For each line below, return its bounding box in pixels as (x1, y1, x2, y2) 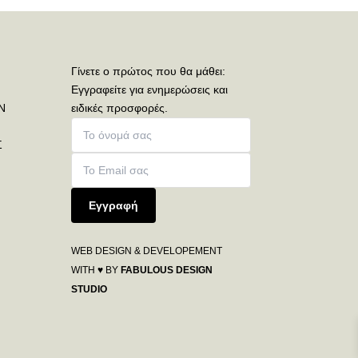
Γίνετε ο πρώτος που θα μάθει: (71, 65, 226, 78)
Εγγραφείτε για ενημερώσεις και (71, 83, 229, 97)
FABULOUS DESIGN (121, 265, 213, 276)
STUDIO (71, 284, 108, 296)
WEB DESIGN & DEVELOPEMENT (71, 245, 223, 257)
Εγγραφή (89, 199, 139, 213)
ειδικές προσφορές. (71, 101, 169, 115)
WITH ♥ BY (71, 265, 121, 276)
